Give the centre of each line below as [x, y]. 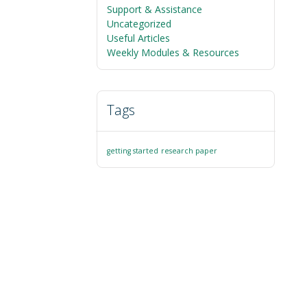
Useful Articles [138, 38]
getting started [133, 151]
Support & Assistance [155, 9]
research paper [189, 151]
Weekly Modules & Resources [173, 52]
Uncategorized [139, 24]
